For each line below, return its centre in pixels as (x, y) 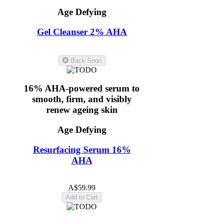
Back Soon (86, 60)
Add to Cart (82, 198)
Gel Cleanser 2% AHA (82, 32)
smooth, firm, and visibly (82, 99)
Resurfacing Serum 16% (82, 149)
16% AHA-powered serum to (82, 89)
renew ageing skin (82, 110)
